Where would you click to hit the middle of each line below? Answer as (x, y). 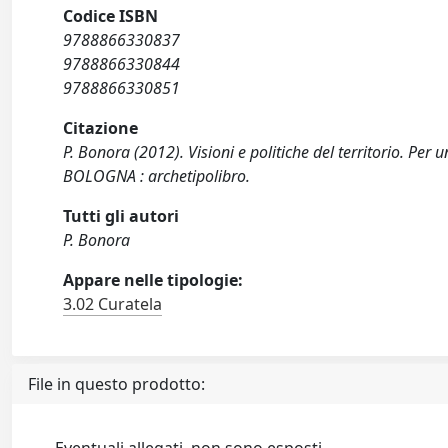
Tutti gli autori (121, 216)
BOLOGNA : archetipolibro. (157, 176)
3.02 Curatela (113, 304)
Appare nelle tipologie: (153, 280)
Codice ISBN (111, 16)
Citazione (101, 128)
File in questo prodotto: (116, 384)
